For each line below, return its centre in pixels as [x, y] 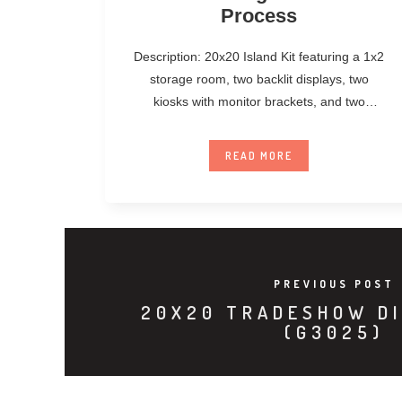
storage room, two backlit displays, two [259, 79]
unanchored [259, 123]
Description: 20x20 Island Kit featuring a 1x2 [259, 56]
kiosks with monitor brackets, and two [259, 101]
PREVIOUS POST [334, 284]
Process [259, 15]
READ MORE [259, 155]
